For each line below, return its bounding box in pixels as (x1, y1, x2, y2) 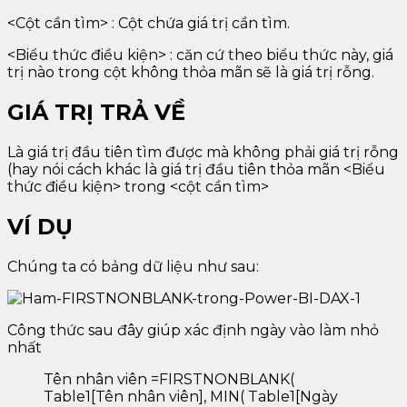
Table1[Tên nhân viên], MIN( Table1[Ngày (44, 387, 338, 405)
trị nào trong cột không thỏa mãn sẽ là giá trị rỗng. (7, 64, 374, 82)
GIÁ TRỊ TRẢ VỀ (7, 99, 185, 126)
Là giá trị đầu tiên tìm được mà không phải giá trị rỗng (7, 144, 399, 162)
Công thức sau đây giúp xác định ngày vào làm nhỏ (7, 321, 379, 339)
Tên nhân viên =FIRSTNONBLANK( (44, 370, 294, 388)
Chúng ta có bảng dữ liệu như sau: (7, 257, 259, 275)
